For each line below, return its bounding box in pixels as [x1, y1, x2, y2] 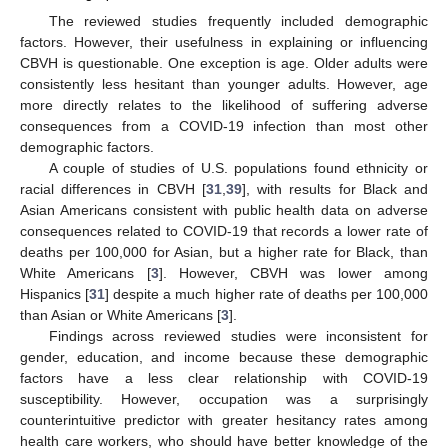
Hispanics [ [20, 286, 90, 303]
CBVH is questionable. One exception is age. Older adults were [20, 55, 428, 72]
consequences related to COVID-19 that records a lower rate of [20, 223, 428, 240]
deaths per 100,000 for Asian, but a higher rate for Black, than [20, 244, 428, 261]
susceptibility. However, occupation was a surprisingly [20, 391, 428, 408]
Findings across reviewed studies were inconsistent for [48, 328, 428, 345]
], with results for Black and [241, 181, 429, 198]
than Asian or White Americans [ [20, 307, 221, 324]
